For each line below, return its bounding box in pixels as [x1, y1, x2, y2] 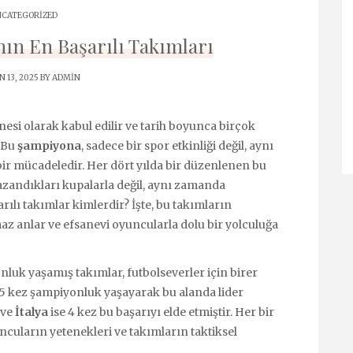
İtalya [15, 305, 48, 320]
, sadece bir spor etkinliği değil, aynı [81, 139, 273, 153]
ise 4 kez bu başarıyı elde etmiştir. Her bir [48, 305, 274, 320]
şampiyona [17, 139, 81, 153]
